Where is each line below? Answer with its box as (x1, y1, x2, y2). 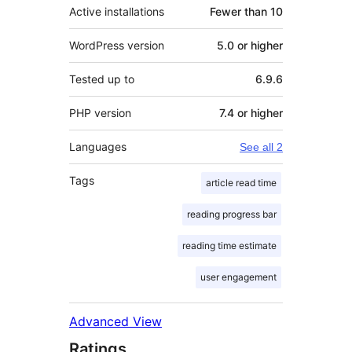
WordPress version (69, 38, 164, 53)
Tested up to (69, 72, 134, 86)
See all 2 (240, 141, 283, 154)
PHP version (69, 106, 131, 120)
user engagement (200, 271, 277, 284)
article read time (206, 177, 277, 189)
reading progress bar (187, 208, 277, 221)
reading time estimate (182, 240, 277, 252)
